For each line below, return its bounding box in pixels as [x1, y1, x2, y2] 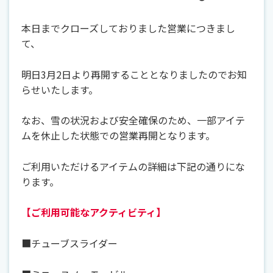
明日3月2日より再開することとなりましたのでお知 [21, 66, 247, 82]
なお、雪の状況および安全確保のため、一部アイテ [21, 113, 245, 128]
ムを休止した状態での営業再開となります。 [21, 128, 215, 143]
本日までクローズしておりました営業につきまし [21, 21, 235, 35]
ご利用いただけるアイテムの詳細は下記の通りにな [21, 158, 245, 174]
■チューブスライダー [21, 235, 118, 250]
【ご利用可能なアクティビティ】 [21, 205, 166, 220]
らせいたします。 [21, 82, 98, 97]
